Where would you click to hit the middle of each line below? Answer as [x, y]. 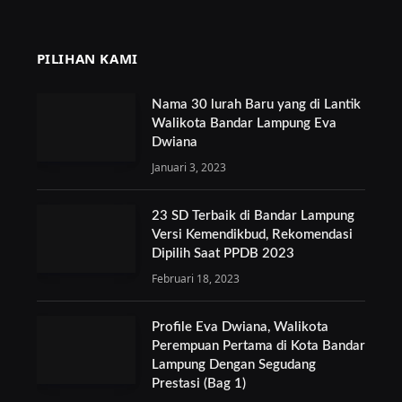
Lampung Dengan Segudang [233, 364]
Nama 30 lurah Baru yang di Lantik [256, 104]
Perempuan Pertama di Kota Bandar [258, 345]
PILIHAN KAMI [87, 58]
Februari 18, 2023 [195, 278]
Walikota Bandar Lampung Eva [244, 123]
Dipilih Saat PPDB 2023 [223, 253]
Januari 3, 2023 [188, 167]
